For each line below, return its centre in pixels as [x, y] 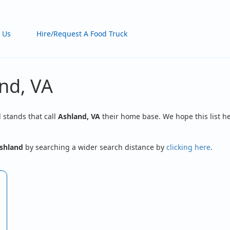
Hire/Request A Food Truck [82, 34]
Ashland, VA [79, 116]
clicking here [188, 147]
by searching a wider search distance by [95, 147]
